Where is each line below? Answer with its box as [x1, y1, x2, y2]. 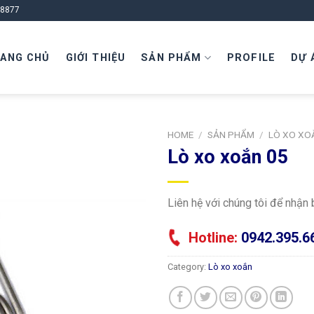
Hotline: [189, 228, 241, 246]
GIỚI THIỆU [65, 51, 126, 64]
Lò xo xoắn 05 [168, 145, 289, 168]
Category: [168, 261, 208, 272]
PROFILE [226, 51, 276, 64]
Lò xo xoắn [208, 261, 252, 272]
